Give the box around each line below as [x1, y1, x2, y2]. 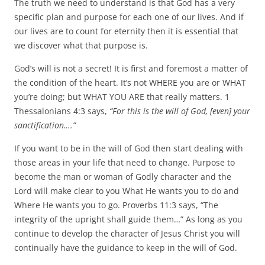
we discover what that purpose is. [14, 39, 148, 51]
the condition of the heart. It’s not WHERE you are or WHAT [14, 76, 246, 88]
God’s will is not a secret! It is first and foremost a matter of [14, 62, 248, 74]
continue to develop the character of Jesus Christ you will [14, 227, 240, 239]
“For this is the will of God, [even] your [109, 105, 250, 117]
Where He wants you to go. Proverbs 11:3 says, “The [14, 199, 218, 211]
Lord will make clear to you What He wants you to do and [14, 185, 239, 196]
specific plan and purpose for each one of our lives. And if [14, 11, 244, 22]
